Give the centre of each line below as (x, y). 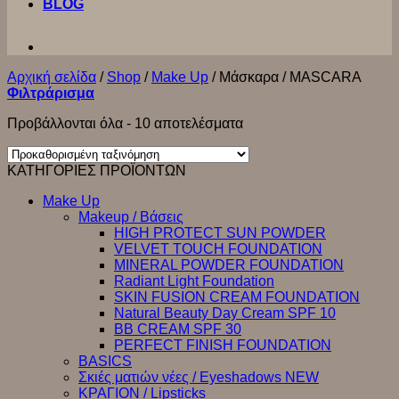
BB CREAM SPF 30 (178, 329)
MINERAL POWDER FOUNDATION (229, 265)
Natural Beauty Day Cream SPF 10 (225, 313)
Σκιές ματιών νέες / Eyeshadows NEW (199, 377)
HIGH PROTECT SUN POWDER (220, 233)
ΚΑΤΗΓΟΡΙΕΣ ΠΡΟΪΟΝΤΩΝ (97, 171)
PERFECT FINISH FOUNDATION (223, 345)
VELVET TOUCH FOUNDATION (218, 249)
